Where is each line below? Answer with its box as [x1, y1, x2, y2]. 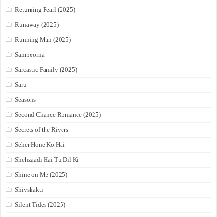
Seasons [15, 96, 36, 104]
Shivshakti [15, 186, 44, 194]
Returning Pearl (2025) [15, 6, 76, 14]
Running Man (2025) [15, 36, 71, 44]
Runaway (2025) [15, 21, 59, 29]
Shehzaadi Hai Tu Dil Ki [15, 156, 79, 164]
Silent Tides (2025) [15, 201, 66, 209]
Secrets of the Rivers [15, 126, 69, 134]
